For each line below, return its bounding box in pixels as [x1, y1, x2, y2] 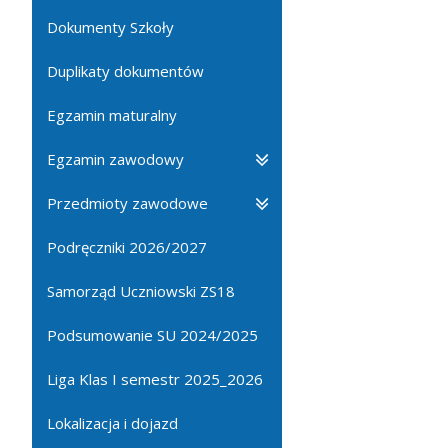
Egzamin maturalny [47, 104, 177, 125]
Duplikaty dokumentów [47, 60, 204, 81]
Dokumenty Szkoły [47, 16, 174, 37]
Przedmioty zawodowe [47, 192, 208, 213]
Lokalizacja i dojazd [47, 412, 178, 433]
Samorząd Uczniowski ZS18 [47, 280, 235, 301]
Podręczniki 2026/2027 [47, 236, 207, 257]
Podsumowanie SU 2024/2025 [47, 324, 258, 345]
